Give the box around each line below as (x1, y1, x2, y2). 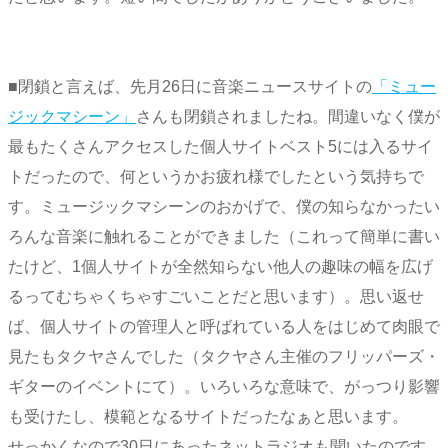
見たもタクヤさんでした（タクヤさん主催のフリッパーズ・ (8, 348, 440, 366)
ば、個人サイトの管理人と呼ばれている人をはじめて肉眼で (8, 318, 440, 336)
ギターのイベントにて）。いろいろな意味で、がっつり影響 (8, 378, 440, 396)
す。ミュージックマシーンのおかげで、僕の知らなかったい (8, 198, 440, 216)
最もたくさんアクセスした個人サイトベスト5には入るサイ (8, 138, 433, 156)
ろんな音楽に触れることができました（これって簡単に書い (8, 228, 440, 246)
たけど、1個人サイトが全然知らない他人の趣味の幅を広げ (8, 258, 433, 276)
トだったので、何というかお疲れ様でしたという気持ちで (8, 168, 424, 186)
